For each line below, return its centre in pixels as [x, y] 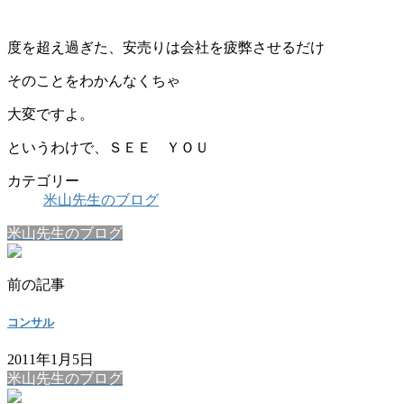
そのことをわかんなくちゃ [94, 80]
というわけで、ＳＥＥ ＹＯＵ [108, 147]
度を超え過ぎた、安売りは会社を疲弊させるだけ [166, 47]
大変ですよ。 [50, 114]
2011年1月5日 [50, 360]
